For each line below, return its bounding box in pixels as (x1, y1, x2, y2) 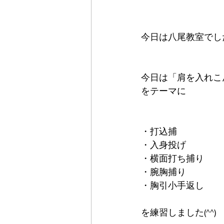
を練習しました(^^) (141, 207, 216, 217)
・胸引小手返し (141, 180, 204, 190)
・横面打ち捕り (141, 153, 204, 163)
